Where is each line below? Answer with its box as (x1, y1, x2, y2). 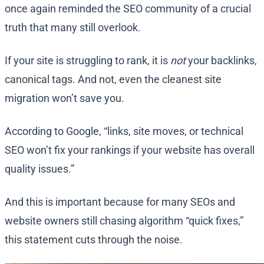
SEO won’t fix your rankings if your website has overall (5, 144, 255, 157)
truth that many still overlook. (5, 21, 141, 34)
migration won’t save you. (5, 92, 124, 105)
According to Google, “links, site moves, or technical (5, 125, 243, 138)
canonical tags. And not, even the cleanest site (5, 73, 222, 86)
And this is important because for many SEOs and (5, 196, 235, 209)
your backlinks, (186, 54, 257, 67)
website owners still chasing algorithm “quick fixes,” (5, 214, 243, 227)
